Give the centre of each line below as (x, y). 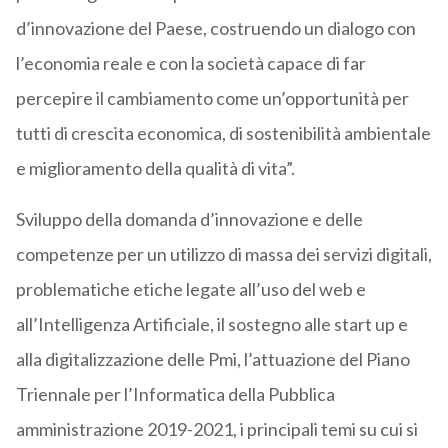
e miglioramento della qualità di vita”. (155, 168)
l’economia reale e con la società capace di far (190, 63)
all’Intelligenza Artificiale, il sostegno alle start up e (211, 324)
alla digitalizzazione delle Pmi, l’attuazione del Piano (212, 359)
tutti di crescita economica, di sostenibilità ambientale (223, 133)
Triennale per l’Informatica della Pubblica (175, 394)
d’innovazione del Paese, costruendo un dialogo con (215, 28)
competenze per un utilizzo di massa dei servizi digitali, (223, 254)
